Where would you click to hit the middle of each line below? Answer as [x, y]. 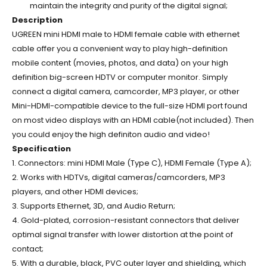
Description [37, 20]
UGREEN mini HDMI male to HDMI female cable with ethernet [126, 34]
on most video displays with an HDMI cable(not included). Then [133, 120]
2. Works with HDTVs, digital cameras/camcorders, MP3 [119, 177]
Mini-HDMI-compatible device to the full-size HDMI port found [130, 105]
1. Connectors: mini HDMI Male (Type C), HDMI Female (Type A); [132, 163]
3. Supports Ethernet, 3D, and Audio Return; [94, 206]
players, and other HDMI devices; [75, 191]
